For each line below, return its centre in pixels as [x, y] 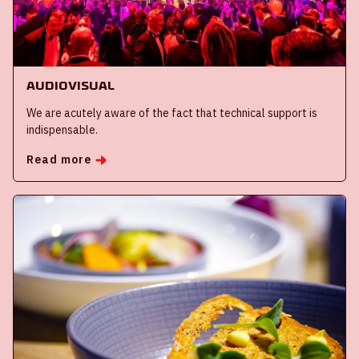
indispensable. [62, 130]
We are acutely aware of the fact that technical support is [172, 113]
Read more [59, 160]
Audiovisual [71, 86]
